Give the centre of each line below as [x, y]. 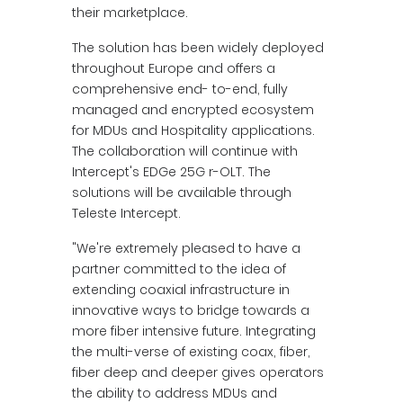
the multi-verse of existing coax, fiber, [191, 352]
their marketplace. [130, 13]
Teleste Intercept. [126, 213]
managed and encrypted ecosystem [193, 110]
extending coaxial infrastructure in [181, 290]
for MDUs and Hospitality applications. [193, 130]
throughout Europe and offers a [174, 68]
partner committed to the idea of [179, 269]
